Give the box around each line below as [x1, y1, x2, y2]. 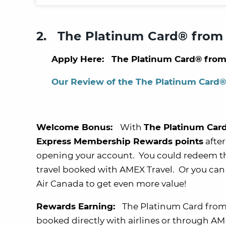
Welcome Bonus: [36, 122, 120, 132]
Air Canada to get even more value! [36, 178, 186, 189]
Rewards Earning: [36, 201, 120, 211]
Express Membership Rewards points [36, 136, 203, 146]
